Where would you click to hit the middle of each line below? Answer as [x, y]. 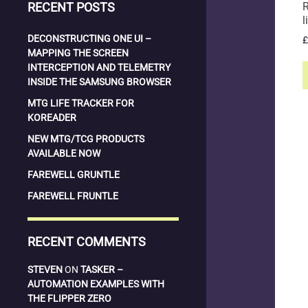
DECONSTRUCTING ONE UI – [89, 38]
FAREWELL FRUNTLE [73, 196]
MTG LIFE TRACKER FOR [81, 103]
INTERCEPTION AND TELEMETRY [99, 67]
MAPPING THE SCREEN [78, 53]
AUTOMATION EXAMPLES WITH [96, 284]
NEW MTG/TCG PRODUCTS [86, 139]
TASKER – [102, 269]
